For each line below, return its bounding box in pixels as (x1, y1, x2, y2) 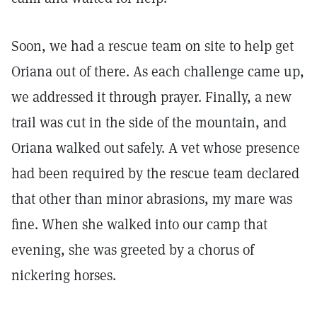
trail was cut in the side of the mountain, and (11, 113, 287, 132)
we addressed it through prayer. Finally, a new (11, 88, 292, 106)
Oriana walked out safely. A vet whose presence (11, 139, 300, 157)
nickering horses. (11, 266, 120, 284)
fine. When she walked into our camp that (11, 215, 267, 234)
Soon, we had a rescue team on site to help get (11, 37, 294, 55)
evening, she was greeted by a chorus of (11, 241, 254, 259)
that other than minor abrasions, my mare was (11, 190, 292, 208)
